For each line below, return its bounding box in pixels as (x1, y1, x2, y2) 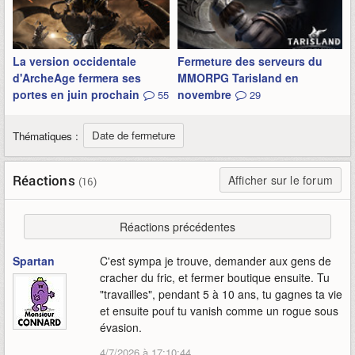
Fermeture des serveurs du (177, 53, 323, 69)
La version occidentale (13, 53, 136, 69)
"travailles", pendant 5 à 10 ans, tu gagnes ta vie (100, 286, 342, 302)
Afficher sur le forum (227, 172, 333, 188)
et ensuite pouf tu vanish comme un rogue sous (100, 303, 338, 319)
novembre (177, 86, 231, 102)
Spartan (13, 253, 55, 269)
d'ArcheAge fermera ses (13, 70, 141, 86)
